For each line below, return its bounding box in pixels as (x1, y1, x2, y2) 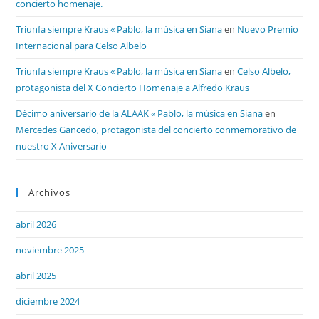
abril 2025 (16, 268, 57, 282)
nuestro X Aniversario (16, 139, 108, 152)
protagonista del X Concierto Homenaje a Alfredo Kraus (16, 80, 250, 94)
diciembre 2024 (16, 294, 80, 308)
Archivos (28, 185, 71, 199)
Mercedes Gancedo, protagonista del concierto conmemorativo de (16, 122, 297, 136)
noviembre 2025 (16, 243, 85, 256)
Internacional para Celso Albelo (16, 38, 147, 52)
